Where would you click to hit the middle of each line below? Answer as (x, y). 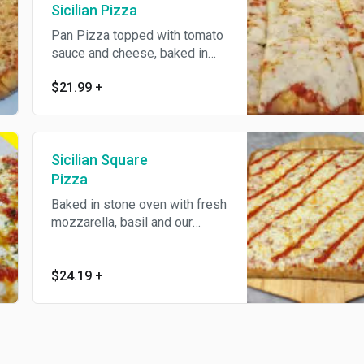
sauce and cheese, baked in (129, 53)
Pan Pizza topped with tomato (137, 35)
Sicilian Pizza (94, 10)
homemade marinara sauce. (128, 240)
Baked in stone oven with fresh (139, 204)
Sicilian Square (99, 160)
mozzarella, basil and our (121, 222)
